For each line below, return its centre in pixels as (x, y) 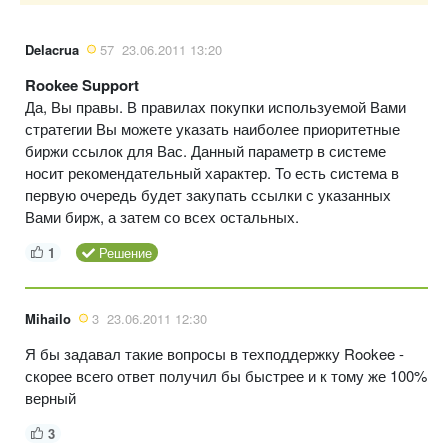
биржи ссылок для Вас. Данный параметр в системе (205, 150)
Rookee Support (82, 84)
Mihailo (48, 318)
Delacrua (52, 49)
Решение (125, 252)
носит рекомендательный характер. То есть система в (212, 172)
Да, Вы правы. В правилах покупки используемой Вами (215, 106)
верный (50, 397)
